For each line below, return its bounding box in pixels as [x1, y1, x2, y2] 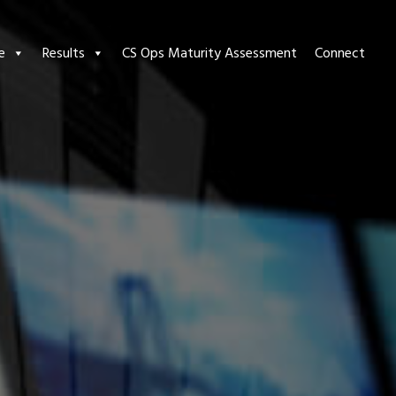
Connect [315, 43, 365, 64]
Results [42, 43, 85, 64]
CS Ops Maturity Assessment [122, 43, 297, 64]
